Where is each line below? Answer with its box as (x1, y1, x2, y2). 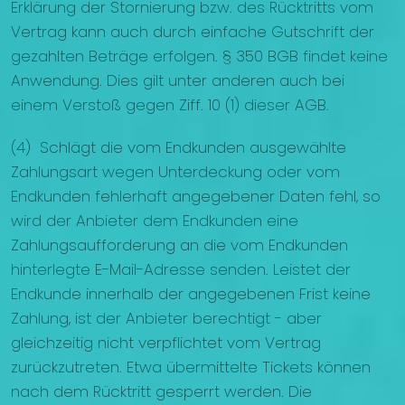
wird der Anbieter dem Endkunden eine (11, 210, 298, 232)
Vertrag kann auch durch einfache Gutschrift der (11, 21, 374, 43)
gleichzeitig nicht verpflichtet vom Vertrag (11, 332, 321, 354)
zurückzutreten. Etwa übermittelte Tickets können (11, 356, 371, 379)
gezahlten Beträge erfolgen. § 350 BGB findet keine (11, 45, 388, 68)
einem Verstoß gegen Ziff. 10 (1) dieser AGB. (11, 94, 329, 117)
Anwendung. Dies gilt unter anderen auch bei (11, 70, 344, 92)
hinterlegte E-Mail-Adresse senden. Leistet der (11, 259, 351, 281)
